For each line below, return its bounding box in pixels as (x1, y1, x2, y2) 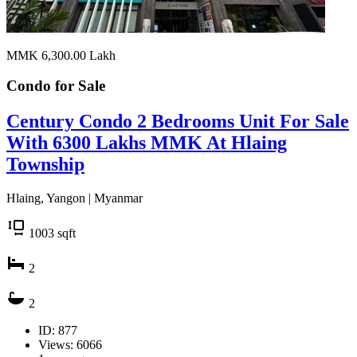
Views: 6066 (38, 338, 102, 352)
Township (6, 154, 84, 175)
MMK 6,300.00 (6, 48, 89, 62)
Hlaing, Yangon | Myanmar (6, 191, 143, 206)
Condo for (6, 77, 78, 95)
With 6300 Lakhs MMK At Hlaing (6, 132, 287, 154)
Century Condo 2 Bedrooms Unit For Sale (6, 111, 349, 132)
